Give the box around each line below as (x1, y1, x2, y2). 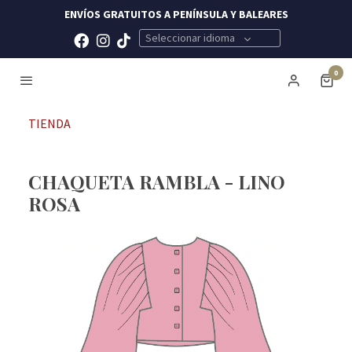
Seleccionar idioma (145, 31, 236, 45)
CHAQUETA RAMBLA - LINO (28, 169, 285, 195)
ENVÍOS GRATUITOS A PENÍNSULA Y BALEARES (64, 7, 288, 21)
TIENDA (28, 115, 71, 132)
